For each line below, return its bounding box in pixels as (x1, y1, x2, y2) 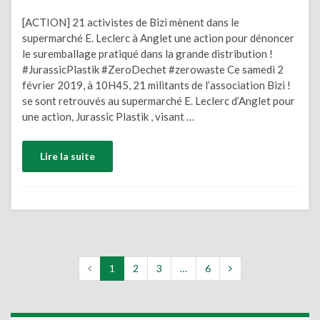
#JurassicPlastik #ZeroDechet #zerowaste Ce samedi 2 (22, 63, 284, 76)
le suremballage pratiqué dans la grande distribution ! (22, 47, 273, 60)
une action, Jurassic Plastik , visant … (22, 110, 194, 123)
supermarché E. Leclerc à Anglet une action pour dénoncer (22, 31, 294, 44)
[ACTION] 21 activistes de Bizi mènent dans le (22, 16, 239, 29)
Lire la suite (40, 149, 95, 162)
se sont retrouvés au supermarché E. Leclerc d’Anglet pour (22, 94, 295, 107)
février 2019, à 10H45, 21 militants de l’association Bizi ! (22, 79, 291, 91)
